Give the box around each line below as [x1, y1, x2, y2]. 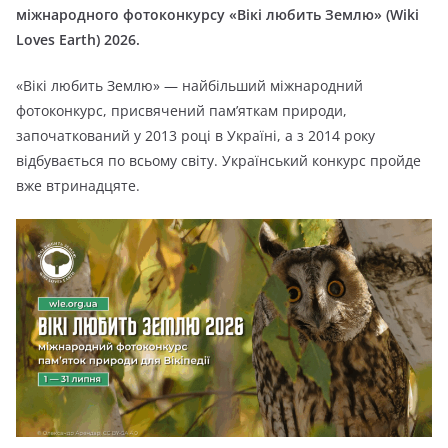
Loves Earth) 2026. [16, 30, 140, 49]
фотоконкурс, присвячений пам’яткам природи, [16, 101, 347, 120]
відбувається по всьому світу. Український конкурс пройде [16, 151, 421, 170]
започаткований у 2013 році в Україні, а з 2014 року [16, 126, 375, 145]
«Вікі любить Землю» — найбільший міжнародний [16, 76, 363, 95]
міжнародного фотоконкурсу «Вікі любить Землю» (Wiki [16, 5, 419, 24]
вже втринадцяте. [16, 176, 140, 195]
